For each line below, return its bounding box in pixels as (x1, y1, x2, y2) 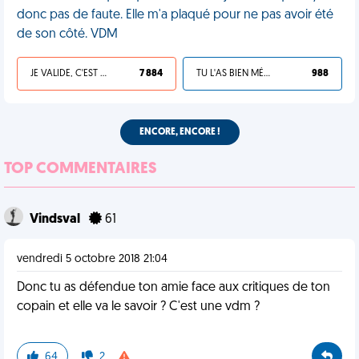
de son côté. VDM (17, 28, 118, 41)
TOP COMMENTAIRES (4, 161, 157, 177)
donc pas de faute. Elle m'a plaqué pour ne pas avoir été (17, 9, 333, 22)
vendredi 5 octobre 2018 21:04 (17, 253, 167, 265)
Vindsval (30, 213, 83, 226)
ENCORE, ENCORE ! (139, 127, 220, 137)
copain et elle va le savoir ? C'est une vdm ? (17, 301, 260, 313)
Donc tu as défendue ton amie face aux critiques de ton (17, 281, 330, 294)
